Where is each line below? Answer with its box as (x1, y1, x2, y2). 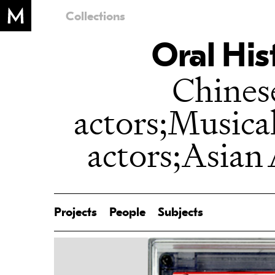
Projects (53, 207, 97, 219)
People (109, 207, 145, 219)
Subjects (157, 207, 203, 219)
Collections (66, 11, 126, 24)
